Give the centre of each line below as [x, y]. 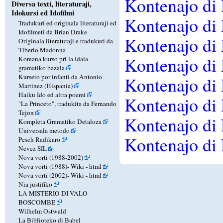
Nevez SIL [32, 148]
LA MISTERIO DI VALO [53, 193]
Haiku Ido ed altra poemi [52, 94]
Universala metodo [44, 130]
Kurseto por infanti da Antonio [60, 76]
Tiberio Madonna [42, 50]
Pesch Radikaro [39, 139]
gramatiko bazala [41, 67]
